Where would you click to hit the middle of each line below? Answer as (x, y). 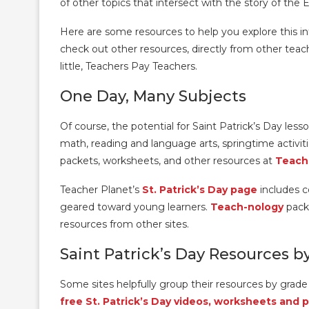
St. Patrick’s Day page (200, 190)
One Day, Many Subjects (153, 97)
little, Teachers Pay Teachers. (130, 67)
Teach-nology (248, 207)
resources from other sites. (126, 225)
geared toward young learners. (135, 207)
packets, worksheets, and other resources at (168, 161)
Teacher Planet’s (101, 190)
